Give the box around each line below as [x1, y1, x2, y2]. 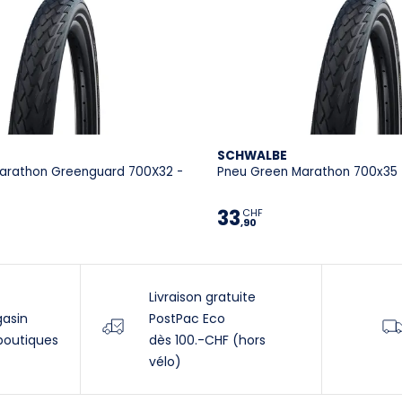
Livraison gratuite [149, 288, 256, 307]
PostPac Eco [149, 310, 225, 328]
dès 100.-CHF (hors [149, 331, 266, 350]
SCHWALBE [217, 147, 287, 165]
